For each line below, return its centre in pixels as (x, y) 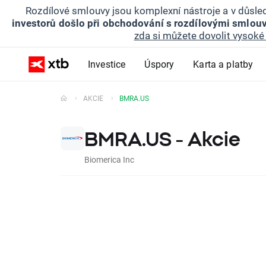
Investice (107, 64)
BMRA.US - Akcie (162, 139)
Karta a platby (223, 64)
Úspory (159, 64)
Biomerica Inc (109, 159)
